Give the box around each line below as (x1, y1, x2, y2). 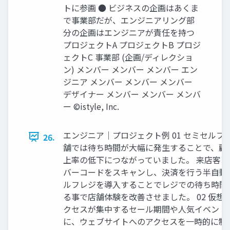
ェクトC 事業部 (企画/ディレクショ (63, 50, 193, 63)
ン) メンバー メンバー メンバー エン (63, 63, 198, 75)
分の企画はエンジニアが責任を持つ (63, 26, 195, 39)
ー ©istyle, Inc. (63, 100, 119, 112)
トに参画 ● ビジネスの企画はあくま (63, 1, 199, 14)
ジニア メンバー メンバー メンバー (63, 75, 193, 88)
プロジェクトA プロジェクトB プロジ (63, 38, 201, 51)
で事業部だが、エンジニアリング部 (63, 13, 195, 26)
